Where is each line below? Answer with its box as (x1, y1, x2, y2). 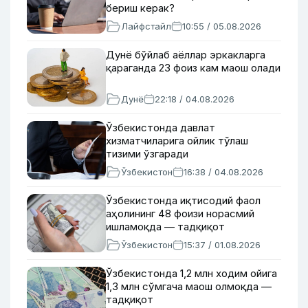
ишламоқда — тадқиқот (106, 220, 225, 233)
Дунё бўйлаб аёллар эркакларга (106, 48, 265, 61)
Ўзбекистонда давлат (106, 121, 215, 134)
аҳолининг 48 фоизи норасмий (106, 207, 254, 220)
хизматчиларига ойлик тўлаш (106, 134, 248, 147)
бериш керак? (106, 1, 175, 14)
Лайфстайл (121, 21, 171, 32)
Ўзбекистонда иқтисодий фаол (106, 194, 261, 207)
